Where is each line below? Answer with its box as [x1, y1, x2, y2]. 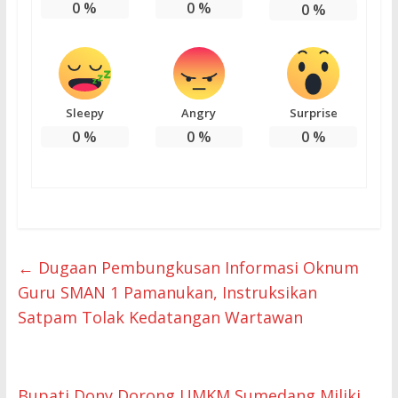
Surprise [289, 104, 338, 121]
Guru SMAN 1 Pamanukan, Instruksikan [17, 281, 317, 303]
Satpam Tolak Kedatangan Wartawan [17, 306, 303, 328]
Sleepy [65, 104, 104, 121]
